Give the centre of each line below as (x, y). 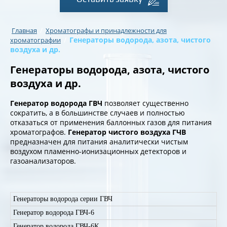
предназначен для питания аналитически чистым (99, 142)
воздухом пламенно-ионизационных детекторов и (98, 151)
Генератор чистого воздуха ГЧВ (127, 132)
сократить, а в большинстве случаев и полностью (98, 113)
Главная (24, 30)
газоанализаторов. (43, 161)
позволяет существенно (145, 103)
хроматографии (35, 40)
